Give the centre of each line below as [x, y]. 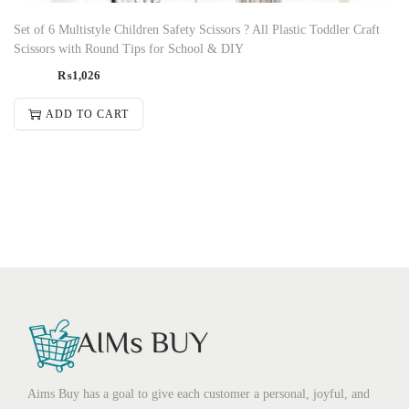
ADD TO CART [87, 114]
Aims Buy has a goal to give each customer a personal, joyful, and [199, 393]
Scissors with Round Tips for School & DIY [129, 48]
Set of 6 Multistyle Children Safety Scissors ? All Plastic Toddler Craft [197, 29]
